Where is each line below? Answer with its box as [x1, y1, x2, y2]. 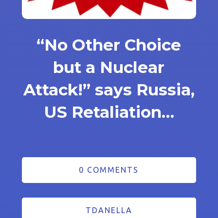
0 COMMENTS [79, 165, 139, 174]
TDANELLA [85, 205, 132, 215]
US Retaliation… [43, 102, 174, 122]
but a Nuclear [53, 57, 165, 77]
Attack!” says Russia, [23, 79, 195, 99]
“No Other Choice [36, 35, 182, 54]
